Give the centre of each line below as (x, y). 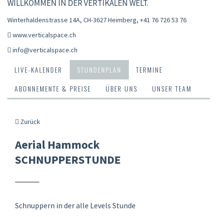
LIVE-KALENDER (39, 69)
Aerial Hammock (57, 144)
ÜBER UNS (122, 88)
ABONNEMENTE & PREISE (53, 88)
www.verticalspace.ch (44, 35)
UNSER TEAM (172, 88)
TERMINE (149, 69)
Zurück (30, 121)
